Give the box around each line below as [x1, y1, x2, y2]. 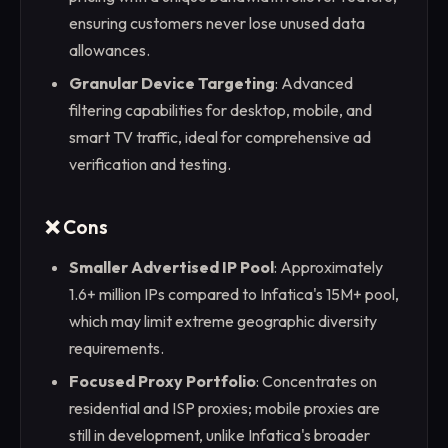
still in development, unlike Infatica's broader [69, 425, 370, 446]
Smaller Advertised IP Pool [69, 256, 274, 277]
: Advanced [275, 73, 353, 94]
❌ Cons [45, 215, 108, 240]
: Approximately [274, 256, 383, 277]
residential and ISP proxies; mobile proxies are [69, 398, 380, 419]
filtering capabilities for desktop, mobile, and [69, 100, 372, 121]
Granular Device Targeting [69, 73, 275, 94]
